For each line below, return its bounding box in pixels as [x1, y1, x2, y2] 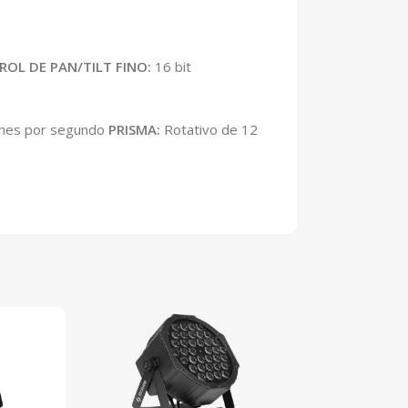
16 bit [151, 57, 191, 76]
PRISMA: [108, 120, 160, 139]
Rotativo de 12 [160, 120, 258, 139]
